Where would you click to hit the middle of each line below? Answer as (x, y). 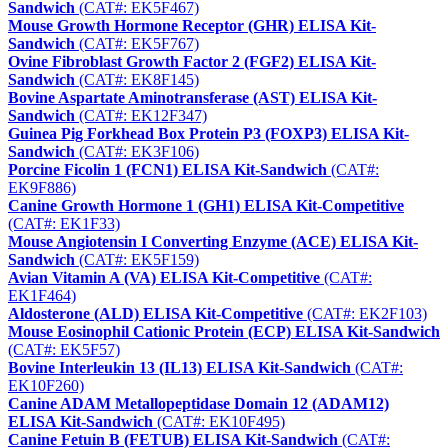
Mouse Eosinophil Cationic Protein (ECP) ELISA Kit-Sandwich (224, 332)
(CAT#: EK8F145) (137, 80)
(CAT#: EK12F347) (141, 116)
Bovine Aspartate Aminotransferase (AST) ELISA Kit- (192, 98)
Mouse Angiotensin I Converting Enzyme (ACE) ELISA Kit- (213, 242)
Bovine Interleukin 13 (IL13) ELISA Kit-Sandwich (179, 368)
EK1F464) (42, 296)
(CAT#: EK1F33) (64, 224)
